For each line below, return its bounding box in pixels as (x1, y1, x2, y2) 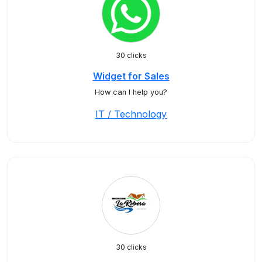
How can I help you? (95, 88, 167, 96)
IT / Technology (95, 108, 167, 120)
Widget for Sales (92, 70, 170, 82)
